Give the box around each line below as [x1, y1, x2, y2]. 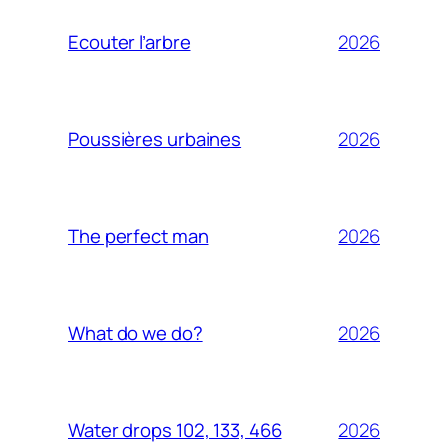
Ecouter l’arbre [68, 29, 191, 56]
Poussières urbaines [68, 126, 242, 153]
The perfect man [68, 223, 209, 250]
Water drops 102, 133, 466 [68, 417, 282, 444]
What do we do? [68, 320, 203, 347]
